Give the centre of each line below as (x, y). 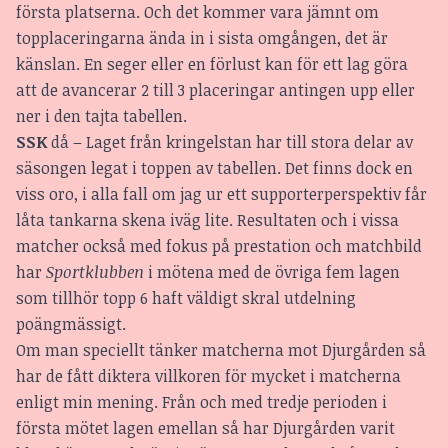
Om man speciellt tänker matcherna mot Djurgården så (221, 350)
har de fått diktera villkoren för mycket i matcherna (208, 376)
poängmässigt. (71, 324)
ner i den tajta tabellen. (101, 116)
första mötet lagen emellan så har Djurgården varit (205, 428)
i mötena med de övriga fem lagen (272, 272)
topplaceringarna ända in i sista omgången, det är (202, 38)
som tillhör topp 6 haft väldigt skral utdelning (186, 298)
